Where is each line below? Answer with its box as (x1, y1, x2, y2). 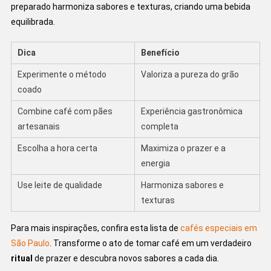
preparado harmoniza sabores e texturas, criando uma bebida (10, 1, 250, 11)
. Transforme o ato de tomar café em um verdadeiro (49, 238, 252, 248)
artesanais (17, 121, 60, 131)
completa (140, 121, 178, 131)
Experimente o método (17, 69, 106, 79)
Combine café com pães (17, 106, 113, 116)
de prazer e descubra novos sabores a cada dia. (32, 253, 219, 263)
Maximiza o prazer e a (140, 143, 226, 153)
